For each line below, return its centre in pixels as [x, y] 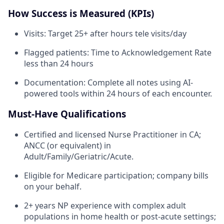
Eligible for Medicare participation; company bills [116, 175]
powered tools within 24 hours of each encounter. [118, 94]
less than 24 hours [59, 64]
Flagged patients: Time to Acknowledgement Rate [118, 53]
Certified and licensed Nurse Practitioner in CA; [112, 134]
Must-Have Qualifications [67, 114]
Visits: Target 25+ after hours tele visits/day [105, 34]
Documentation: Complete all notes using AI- [108, 83]
